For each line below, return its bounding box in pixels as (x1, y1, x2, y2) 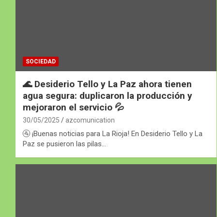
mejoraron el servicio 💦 (23, 101, 124, 113)
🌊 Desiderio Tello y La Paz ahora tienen (23, 78, 192, 90)
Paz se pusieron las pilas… (23, 139, 106, 148)
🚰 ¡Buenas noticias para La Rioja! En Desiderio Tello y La (23, 129, 202, 138)
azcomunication (65, 116, 115, 124)
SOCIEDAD (26, 58, 56, 65)
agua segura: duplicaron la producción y (23, 90, 192, 101)
